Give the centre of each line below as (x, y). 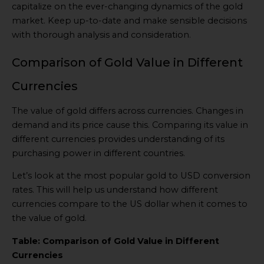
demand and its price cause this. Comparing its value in (130, 125)
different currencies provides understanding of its (118, 139)
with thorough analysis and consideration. (101, 35)
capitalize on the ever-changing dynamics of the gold (127, 7)
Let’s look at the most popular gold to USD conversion (131, 176)
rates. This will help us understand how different (115, 190)
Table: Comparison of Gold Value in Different (115, 241)
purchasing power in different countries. (98, 153)
